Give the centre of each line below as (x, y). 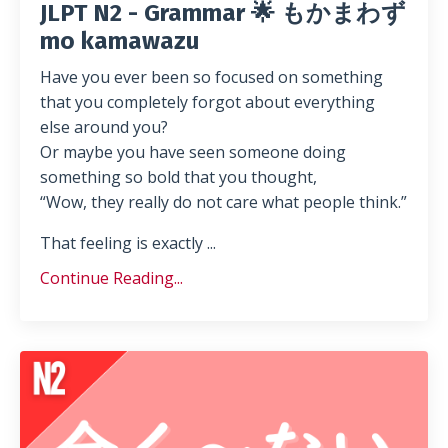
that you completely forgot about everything (207, 101)
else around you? (104, 126)
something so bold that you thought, (178, 176)
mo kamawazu (119, 40)
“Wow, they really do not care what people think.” (223, 201)
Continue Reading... (111, 277)
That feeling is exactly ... (128, 242)
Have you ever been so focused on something (211, 76)
